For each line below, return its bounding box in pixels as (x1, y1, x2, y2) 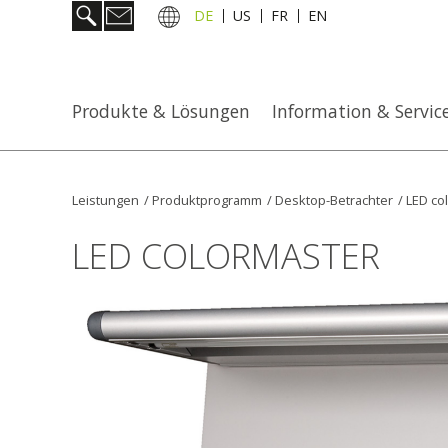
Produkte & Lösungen (72, 99, 250, 123)
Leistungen (72, 191, 139, 209)
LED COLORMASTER (72, 232, 380, 279)
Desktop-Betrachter (275, 191, 393, 209)
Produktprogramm (152, 191, 262, 209)
